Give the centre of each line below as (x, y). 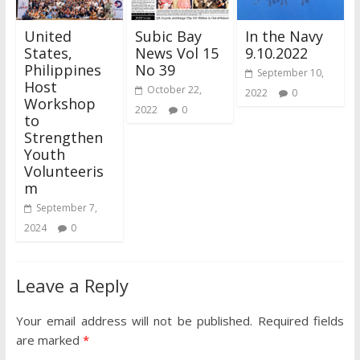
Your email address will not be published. (134, 320)
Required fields (301, 320)
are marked (49, 340)
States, (48, 53)
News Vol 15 (176, 53)
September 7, (66, 207)
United (47, 36)
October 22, (174, 89)
